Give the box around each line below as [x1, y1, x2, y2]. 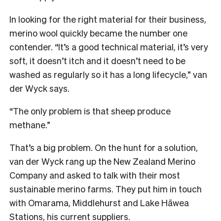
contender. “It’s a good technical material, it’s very [9, 40, 208, 52]
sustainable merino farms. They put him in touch [9, 183, 202, 194]
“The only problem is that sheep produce [9, 105, 171, 116]
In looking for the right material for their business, [9, 13, 206, 25]
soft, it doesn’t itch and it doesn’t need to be [9, 54, 185, 66]
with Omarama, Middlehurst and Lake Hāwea [9, 196, 189, 208]
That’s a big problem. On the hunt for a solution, [9, 141, 198, 153]
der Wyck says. [9, 82, 70, 94]
